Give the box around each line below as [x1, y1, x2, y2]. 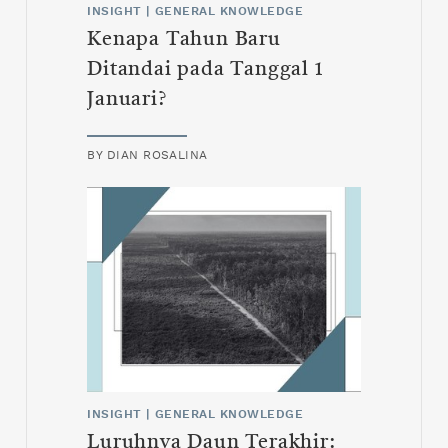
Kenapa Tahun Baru [87, 30, 281, 51]
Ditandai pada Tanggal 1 [87, 60, 323, 81]
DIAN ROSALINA [106, 149, 208, 162]
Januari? [87, 90, 167, 111]
